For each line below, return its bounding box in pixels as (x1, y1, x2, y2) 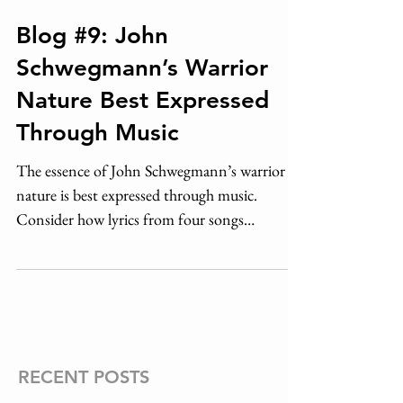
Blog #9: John (16, 22, 168, 49)
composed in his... (16, 233, 127, 254)
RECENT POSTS (18, 366, 149, 388)
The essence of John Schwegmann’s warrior (16, 160, 285, 181)
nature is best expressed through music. (16, 184, 257, 205)
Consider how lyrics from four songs (16, 209, 244, 229)
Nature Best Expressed (16, 86, 269, 114)
